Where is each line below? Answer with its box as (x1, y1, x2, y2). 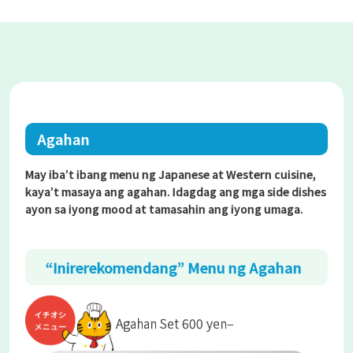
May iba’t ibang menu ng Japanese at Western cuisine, (25, 166, 316, 182)
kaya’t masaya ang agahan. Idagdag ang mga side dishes (25, 184, 326, 199)
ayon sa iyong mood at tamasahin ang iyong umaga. (25, 201, 303, 217)
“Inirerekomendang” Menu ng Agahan (46, 257, 302, 277)
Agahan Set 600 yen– (116, 313, 235, 333)
